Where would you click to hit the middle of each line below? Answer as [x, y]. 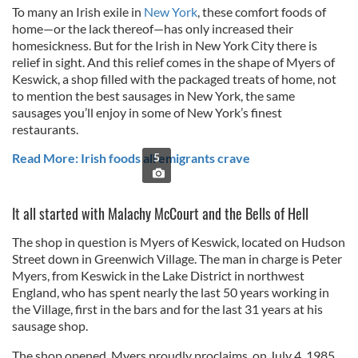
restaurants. [45, 129]
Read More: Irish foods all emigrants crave [131, 158]
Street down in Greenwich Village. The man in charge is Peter [177, 259]
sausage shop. [50, 326]
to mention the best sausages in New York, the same [153, 95]
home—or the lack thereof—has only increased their [153, 28]
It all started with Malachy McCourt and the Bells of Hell [160, 213]
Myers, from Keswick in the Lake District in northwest [158, 275]
